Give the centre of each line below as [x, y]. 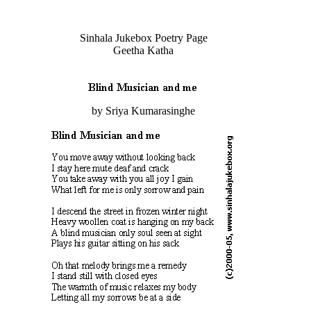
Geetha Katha [143, 50]
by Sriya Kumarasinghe [143, 111]
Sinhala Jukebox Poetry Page [143, 38]
